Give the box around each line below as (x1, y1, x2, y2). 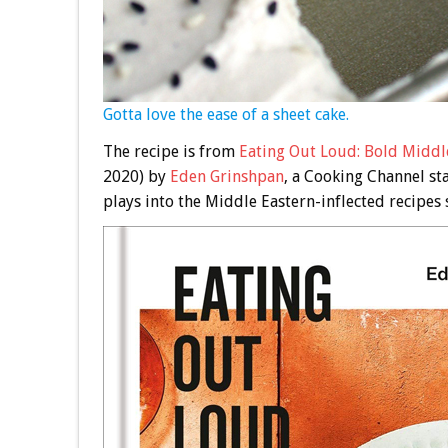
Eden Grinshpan (169, 167, 284, 187)
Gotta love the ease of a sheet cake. (102, 105, 349, 125)
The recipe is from (102, 142, 239, 162)
